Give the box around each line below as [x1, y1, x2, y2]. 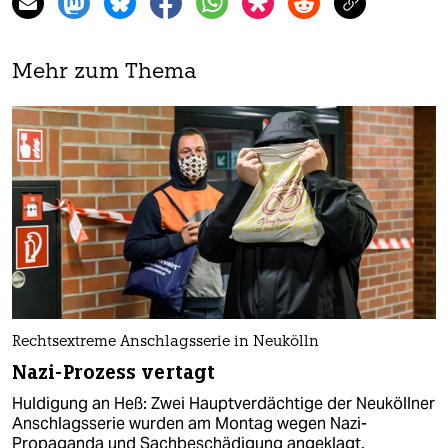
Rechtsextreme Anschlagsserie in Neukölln [12, 334, 319, 350]
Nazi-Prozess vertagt [12, 359, 215, 385]
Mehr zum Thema [12, 62, 197, 84]
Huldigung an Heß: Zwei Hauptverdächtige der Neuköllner [12, 392, 435, 414]
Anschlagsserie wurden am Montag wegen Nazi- [12, 412, 367, 434]
